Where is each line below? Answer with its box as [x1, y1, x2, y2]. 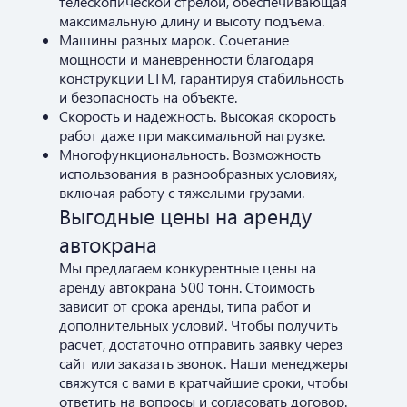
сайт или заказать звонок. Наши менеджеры [59, 352, 348, 372]
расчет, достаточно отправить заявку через [59, 333, 342, 353]
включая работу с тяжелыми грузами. [59, 182, 304, 202]
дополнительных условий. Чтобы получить [59, 314, 338, 334]
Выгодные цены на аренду [59, 201, 312, 230]
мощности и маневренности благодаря [59, 48, 313, 68]
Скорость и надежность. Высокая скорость [59, 105, 336, 125]
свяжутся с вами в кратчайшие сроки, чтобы [59, 372, 348, 392]
